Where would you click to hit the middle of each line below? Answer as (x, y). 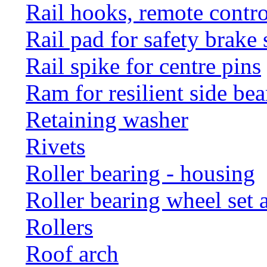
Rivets (55, 146)
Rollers (59, 226)
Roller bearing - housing (140, 173)
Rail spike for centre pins (143, 66)
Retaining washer (107, 119)
